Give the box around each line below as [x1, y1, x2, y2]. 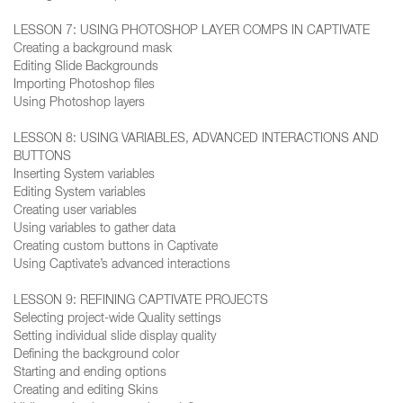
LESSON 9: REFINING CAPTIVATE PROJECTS [13, 295, 268, 308]
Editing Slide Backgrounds [13, 61, 158, 74]
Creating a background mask [13, 43, 172, 56]
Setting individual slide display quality [13, 331, 216, 344]
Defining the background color [13, 349, 179, 362]
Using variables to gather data [13, 223, 175, 236]
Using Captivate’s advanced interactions [13, 259, 230, 272]
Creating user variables [13, 205, 137, 218]
